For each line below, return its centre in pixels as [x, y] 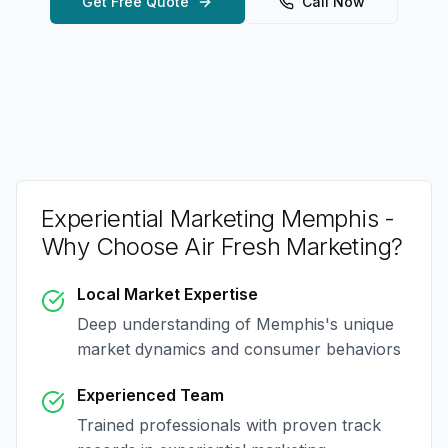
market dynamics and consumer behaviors [239, 349]
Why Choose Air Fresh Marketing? [222, 246]
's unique [359, 324]
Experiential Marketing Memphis [209, 218]
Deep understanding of [166, 324]
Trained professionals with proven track [229, 425]
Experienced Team [150, 395]
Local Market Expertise [167, 294]
